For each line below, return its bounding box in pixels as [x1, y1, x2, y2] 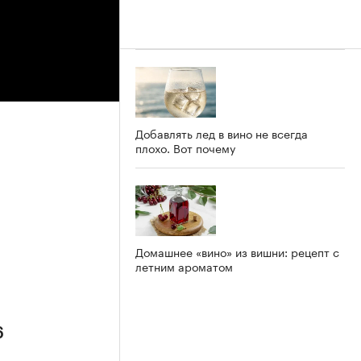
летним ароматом [135, 256, 233, 275]
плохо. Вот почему [135, 138, 235, 156]
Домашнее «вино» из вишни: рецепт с [135, 242, 339, 260]
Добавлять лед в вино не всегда [135, 123, 308, 142]
